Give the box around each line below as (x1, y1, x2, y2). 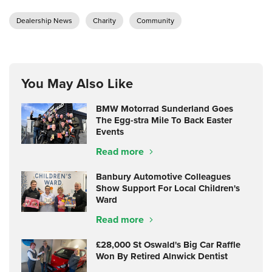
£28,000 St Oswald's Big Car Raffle (96, 237, 240, 251)
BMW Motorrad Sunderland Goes (96, 101, 233, 115)
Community (137, 15, 174, 25)
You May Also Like (21, 73, 133, 93)
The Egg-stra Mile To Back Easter (96, 113, 232, 127)
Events (96, 124, 124, 138)
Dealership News (16, 15, 72, 25)
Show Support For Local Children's (96, 181, 240, 195)
